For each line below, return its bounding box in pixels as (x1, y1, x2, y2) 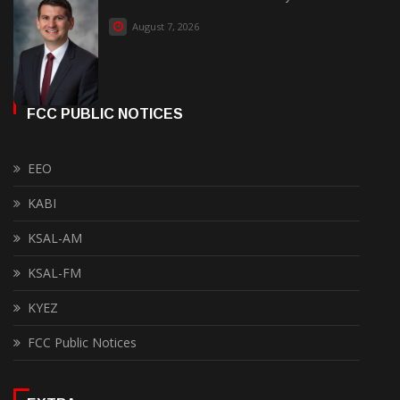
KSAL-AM (28, 229, 82, 246)
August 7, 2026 (129, 20, 199, 33)
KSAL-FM (28, 264, 81, 281)
